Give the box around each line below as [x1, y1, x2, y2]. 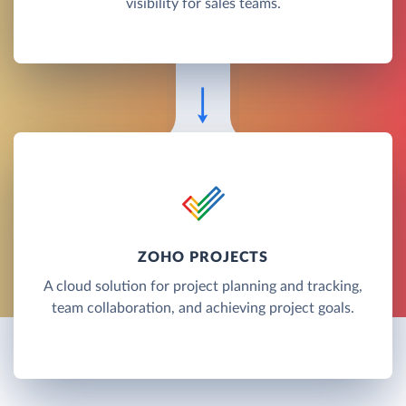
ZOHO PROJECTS [137, 249, 269, 265]
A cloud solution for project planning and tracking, [43, 278, 362, 294]
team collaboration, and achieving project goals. [52, 300, 354, 315]
